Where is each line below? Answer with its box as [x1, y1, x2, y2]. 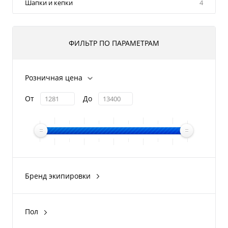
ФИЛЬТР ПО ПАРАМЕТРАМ [69, 38, 159, 48]
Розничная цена [25, 72, 82, 82]
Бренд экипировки [25, 170, 91, 181]
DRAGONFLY [39, 212, 81, 222]
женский [39, 217, 69, 227]
